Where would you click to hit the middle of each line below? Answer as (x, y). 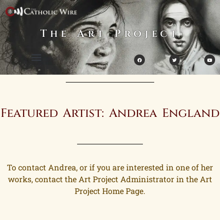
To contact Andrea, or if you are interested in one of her (110, 167)
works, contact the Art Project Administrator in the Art (110, 179)
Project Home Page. (110, 191)
